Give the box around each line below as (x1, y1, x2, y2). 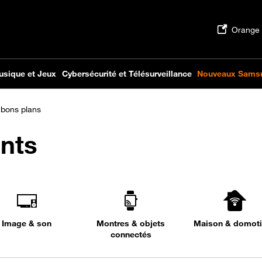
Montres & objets (96, 218, 166, 228)
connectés (110, 229, 151, 239)
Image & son (2, 218, 52, 228)
